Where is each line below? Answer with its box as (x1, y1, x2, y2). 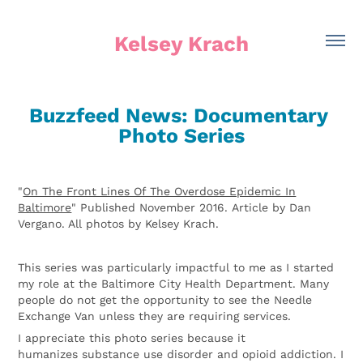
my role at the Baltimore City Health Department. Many (18, 275, 330, 292)
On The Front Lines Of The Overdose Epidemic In (23, 183, 297, 199)
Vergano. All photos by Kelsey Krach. (18, 216, 220, 232)
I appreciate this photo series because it (18, 330, 246, 346)
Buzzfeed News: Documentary (29, 100, 328, 130)
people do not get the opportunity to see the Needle (18, 292, 313, 308)
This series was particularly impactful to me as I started (18, 259, 335, 275)
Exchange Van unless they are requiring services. (18, 308, 296, 324)
